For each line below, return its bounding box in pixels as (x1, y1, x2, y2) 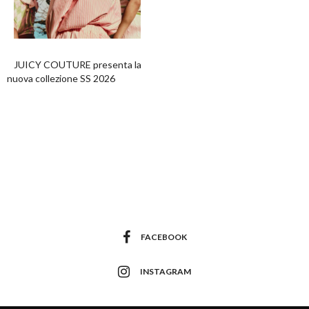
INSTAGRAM (140, 266, 191, 277)
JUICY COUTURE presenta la (14, 58, 141, 70)
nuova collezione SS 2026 (7, 72, 115, 84)
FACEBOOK (140, 232, 187, 243)
